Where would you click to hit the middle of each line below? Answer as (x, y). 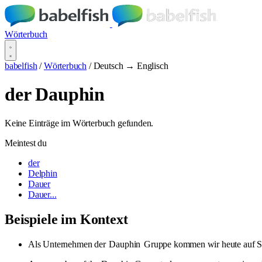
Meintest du (26, 143)
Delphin (43, 173)
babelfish (21, 66)
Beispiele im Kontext (66, 219)
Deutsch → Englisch (131, 66)
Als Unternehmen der (68, 244)
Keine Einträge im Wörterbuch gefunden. (79, 123)
